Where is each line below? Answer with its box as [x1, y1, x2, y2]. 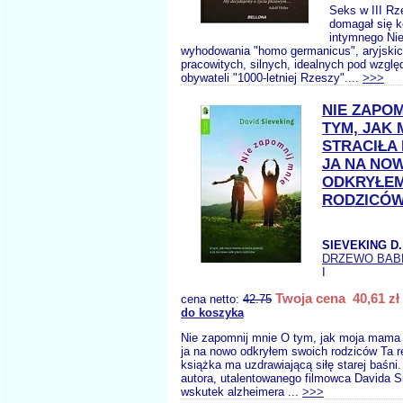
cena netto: [181, 292, 243, 306]
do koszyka [181, 306, 244, 319]
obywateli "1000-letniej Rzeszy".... [181, 71, 363, 85]
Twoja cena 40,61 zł [275, 291, 399, 306]
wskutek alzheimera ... [181, 385, 302, 399]
